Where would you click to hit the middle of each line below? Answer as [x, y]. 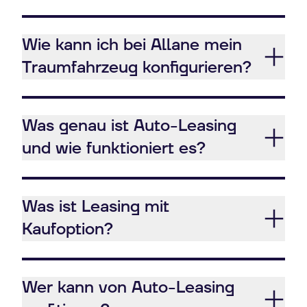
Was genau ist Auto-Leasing [129, 126]
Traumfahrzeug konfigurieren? [137, 68]
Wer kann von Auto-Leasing [128, 288]
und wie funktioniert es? [114, 149]
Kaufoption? [67, 230]
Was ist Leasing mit [96, 207]
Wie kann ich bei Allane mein [132, 45]
